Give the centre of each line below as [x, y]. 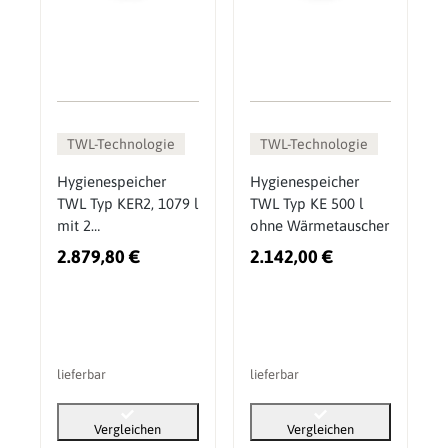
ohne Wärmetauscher [319, 226]
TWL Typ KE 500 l [306, 204]
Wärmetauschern [112, 248]
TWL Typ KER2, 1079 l [127, 204]
